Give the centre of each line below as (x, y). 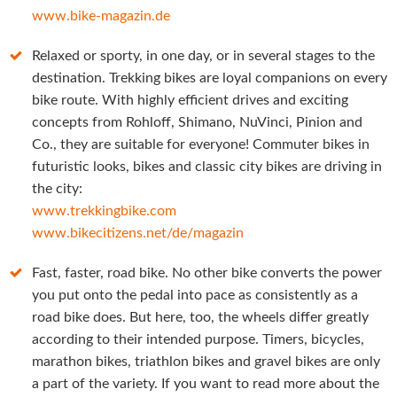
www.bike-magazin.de (101, 16)
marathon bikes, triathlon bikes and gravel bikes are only (206, 362)
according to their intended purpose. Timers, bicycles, (198, 339)
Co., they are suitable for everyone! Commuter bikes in (201, 144)
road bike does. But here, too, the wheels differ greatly (200, 317)
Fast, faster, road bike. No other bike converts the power (207, 273)
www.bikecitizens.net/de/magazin (138, 233)
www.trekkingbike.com (104, 211)
